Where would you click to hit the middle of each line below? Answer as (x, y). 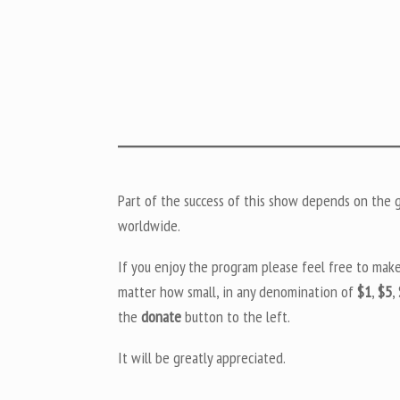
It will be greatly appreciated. (202, 357)
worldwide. (149, 225)
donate (161, 316)
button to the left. (236, 316)
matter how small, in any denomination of (237, 291)
